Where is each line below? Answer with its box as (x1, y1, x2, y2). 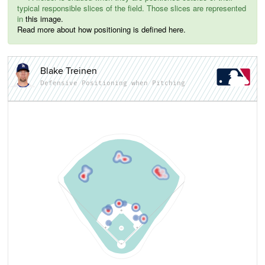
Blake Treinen (40, 65, 97, 77)
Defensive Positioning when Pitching (40, 79, 185, 87)
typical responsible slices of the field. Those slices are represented (17, 2, 246, 14)
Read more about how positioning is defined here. (17, 24, 186, 35)
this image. (25, 13, 63, 25)
